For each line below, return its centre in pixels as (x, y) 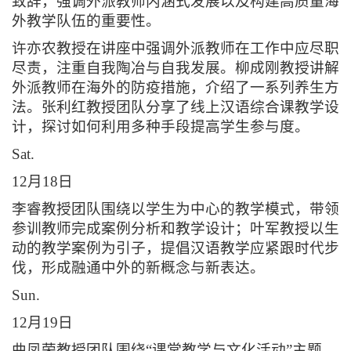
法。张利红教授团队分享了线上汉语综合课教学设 (175, 107)
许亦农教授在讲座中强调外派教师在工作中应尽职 (175, 49)
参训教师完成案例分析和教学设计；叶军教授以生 (175, 229)
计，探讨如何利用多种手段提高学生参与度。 (161, 127)
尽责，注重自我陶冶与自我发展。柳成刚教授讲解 (175, 68)
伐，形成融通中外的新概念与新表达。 (138, 268)
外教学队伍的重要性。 (86, 21)
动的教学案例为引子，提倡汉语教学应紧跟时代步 (175, 248)
